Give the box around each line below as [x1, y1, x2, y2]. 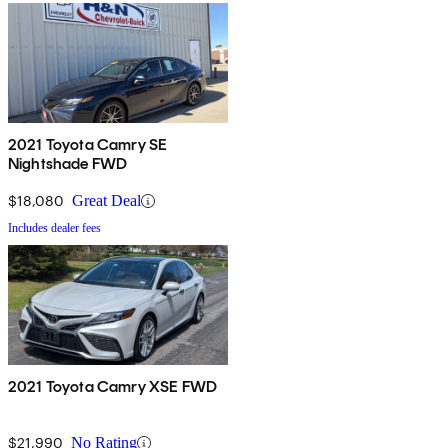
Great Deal [72, 192, 141, 210]
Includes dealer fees [8, 221, 101, 236]
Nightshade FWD [8, 154, 128, 174]
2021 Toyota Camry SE [8, 135, 168, 155]
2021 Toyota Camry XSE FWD [8, 377, 217, 397]
